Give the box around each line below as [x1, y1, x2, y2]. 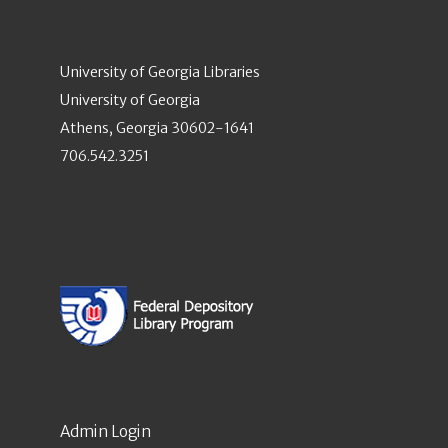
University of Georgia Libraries [60, 63, 260, 82]
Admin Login [60, 421, 151, 441]
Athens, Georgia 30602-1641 [60, 119, 254, 138]
